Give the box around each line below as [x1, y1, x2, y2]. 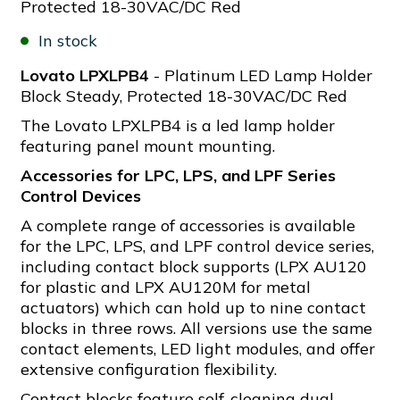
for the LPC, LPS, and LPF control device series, [21, 236, 374, 256]
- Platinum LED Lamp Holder [149, 65, 372, 86]
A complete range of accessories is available [21, 215, 355, 236]
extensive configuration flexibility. [21, 359, 277, 379]
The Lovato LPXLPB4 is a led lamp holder [21, 115, 335, 136]
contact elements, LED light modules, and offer [21, 338, 375, 359]
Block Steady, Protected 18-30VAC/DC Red [21, 86, 347, 106]
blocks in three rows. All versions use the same [21, 318, 372, 338]
